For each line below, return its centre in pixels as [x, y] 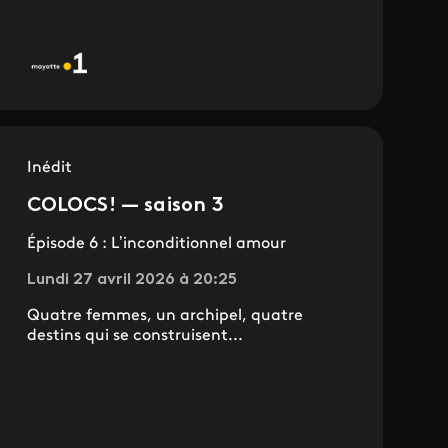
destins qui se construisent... [134, 335]
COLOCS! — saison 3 [125, 205]
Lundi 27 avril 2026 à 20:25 [131, 279]
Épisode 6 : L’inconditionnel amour [156, 243]
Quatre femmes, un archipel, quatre [164, 315]
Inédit [49, 167]
